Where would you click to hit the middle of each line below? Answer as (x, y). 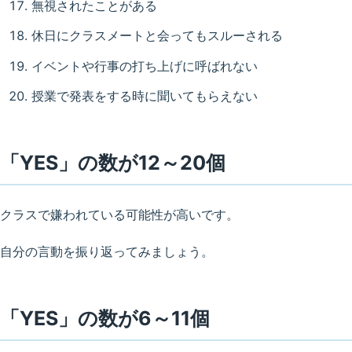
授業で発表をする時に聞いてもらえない (145, 95)
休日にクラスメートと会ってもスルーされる (157, 36)
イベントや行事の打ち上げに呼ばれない (145, 66)
